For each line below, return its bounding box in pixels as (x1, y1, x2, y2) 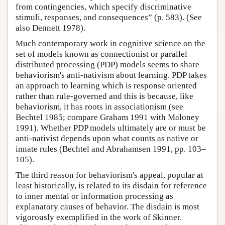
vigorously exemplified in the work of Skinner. (16, 212, 182, 222)
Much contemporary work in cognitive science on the (16, 39, 205, 49)
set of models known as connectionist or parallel (16, 49, 187, 59)
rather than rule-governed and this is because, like (16, 91, 193, 101)
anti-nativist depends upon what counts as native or (16, 134, 198, 144)
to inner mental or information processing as (16, 191, 173, 201)
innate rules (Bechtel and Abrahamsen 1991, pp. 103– (16, 144, 206, 154)
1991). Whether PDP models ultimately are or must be (16, 123, 206, 133)
